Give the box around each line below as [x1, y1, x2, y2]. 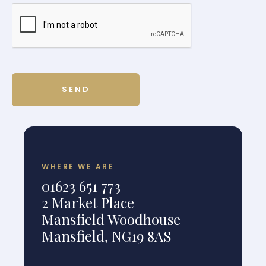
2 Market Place [42, 193, 134, 212]
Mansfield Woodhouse [42, 210, 180, 229]
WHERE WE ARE [42, 161, 114, 172]
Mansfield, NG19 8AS [42, 226, 172, 245]
